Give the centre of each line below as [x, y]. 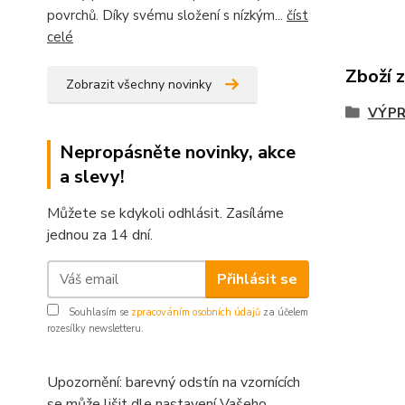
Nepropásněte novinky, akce [178, 152]
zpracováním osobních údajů [196, 312]
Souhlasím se [99, 312]
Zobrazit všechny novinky [139, 85]
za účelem [284, 312]
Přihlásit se [257, 279]
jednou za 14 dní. [100, 235]
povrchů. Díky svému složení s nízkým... [167, 15]
